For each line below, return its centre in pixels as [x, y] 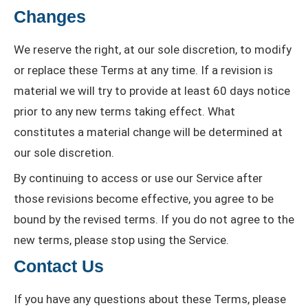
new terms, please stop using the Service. [121, 240]
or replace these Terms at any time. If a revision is [143, 70]
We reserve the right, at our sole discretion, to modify [153, 50]
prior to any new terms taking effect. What [124, 112]
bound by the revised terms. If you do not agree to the [154, 220]
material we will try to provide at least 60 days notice [152, 91]
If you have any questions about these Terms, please [150, 299]
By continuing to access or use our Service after [138, 178]
